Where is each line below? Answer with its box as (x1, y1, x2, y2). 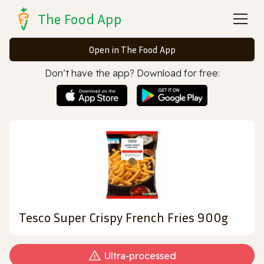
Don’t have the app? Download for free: (44, 67, 220, 79)
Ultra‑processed (104, 249, 176, 262)
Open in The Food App (88, 44, 176, 55)
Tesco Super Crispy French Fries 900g (19, 209, 228, 225)
